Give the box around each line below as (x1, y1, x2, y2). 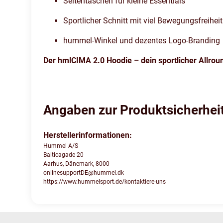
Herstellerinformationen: (43, 130, 132, 140)
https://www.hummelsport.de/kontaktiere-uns (43, 178, 166, 186)
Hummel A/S (43, 142, 78, 150)
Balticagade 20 (43, 151, 84, 159)
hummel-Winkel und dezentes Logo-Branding (63, 36, 220, 46)
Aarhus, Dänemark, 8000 (43, 160, 110, 168)
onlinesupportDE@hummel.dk (43, 169, 124, 177)
